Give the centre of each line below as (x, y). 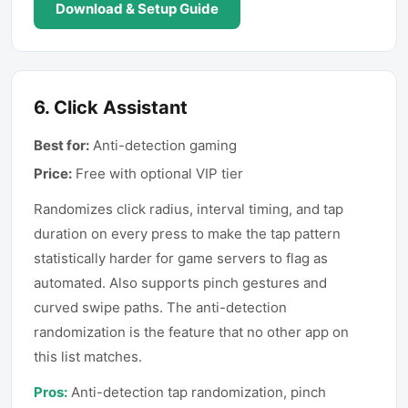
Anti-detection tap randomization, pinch (199, 392)
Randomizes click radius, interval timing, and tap (189, 209)
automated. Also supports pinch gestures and (180, 283)
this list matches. (88, 357)
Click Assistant (121, 107)
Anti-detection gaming (165, 145)
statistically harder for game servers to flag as (181, 258)
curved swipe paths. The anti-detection (160, 307)
